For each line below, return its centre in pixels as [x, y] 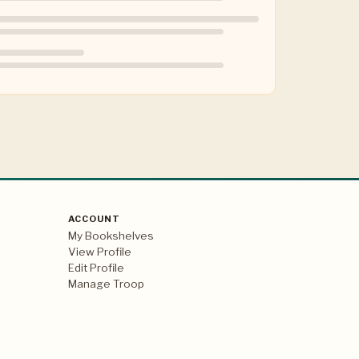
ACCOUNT [94, 219]
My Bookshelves [111, 236]
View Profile [99, 252]
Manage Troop [106, 284]
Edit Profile [96, 268]
